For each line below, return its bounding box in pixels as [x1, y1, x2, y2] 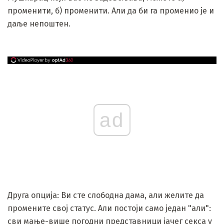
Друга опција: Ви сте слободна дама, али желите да [7, 190, 204, 200]
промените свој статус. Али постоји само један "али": [7, 203, 211, 213]
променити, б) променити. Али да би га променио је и [7, 5, 214, 15]
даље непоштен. [7, 18, 70, 28]
